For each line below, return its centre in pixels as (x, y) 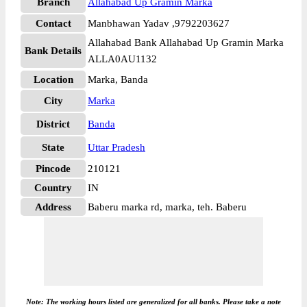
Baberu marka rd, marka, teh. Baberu (167, 207)
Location (53, 79)
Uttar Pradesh (116, 147)
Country (53, 188)
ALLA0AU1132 (122, 59)
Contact (53, 23)
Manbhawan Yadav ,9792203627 (159, 23)
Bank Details (53, 51)
